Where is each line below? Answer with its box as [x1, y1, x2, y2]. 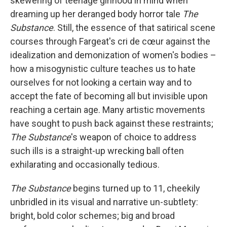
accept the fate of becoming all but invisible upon [10, 90, 208, 101]
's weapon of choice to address [71, 131, 197, 142]
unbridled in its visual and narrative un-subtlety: [10, 196, 198, 207]
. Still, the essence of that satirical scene [53, 22, 215, 33]
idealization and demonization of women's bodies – [10, 49, 216, 60]
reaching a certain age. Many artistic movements [10, 104, 205, 115]
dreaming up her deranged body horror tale [10, 8, 182, 19]
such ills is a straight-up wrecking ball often [10, 145, 184, 156]
